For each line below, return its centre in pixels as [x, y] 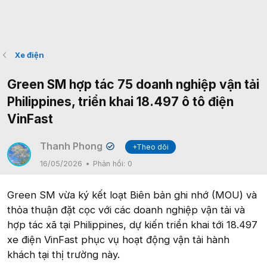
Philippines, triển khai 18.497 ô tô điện [120, 102]
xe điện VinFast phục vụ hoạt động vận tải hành [118, 240]
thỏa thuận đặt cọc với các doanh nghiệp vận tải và [126, 210]
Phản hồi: [110, 164]
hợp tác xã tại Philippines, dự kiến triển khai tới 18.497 [132, 225]
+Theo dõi [151, 147]
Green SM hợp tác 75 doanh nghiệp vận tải [133, 84]
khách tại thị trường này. [63, 254]
